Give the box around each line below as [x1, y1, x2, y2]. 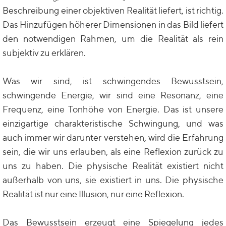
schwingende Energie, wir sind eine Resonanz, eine [3, 90, 223, 100]
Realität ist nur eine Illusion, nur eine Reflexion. [3, 189, 184, 199]
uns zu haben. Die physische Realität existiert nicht [3, 160, 223, 171]
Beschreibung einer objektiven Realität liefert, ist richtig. [3, 5, 223, 16]
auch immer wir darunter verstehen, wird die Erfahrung [3, 132, 223, 143]
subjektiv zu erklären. [3, 47, 86, 58]
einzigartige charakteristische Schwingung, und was [3, 118, 223, 129]
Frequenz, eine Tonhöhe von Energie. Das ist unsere [3, 104, 223, 115]
